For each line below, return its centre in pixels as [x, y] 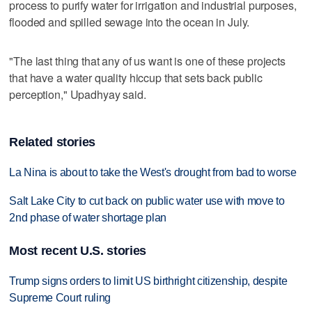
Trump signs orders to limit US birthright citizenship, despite [148, 281]
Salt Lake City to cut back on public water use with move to [147, 201]
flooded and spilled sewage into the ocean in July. [130, 22]
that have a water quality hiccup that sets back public [136, 78]
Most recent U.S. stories [78, 250]
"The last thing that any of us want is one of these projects [147, 61]
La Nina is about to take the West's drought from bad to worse [153, 172]
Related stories [53, 142]
